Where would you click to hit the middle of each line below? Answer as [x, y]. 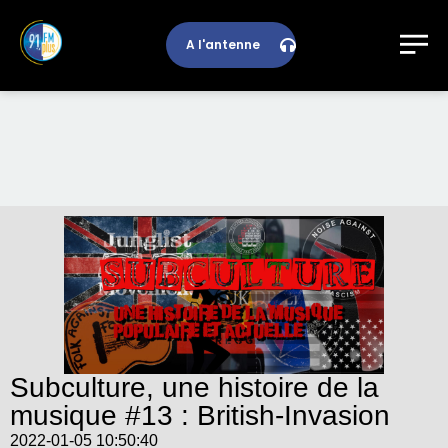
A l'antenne [222, 45]
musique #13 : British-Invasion [200, 415]
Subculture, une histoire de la [194, 387]
